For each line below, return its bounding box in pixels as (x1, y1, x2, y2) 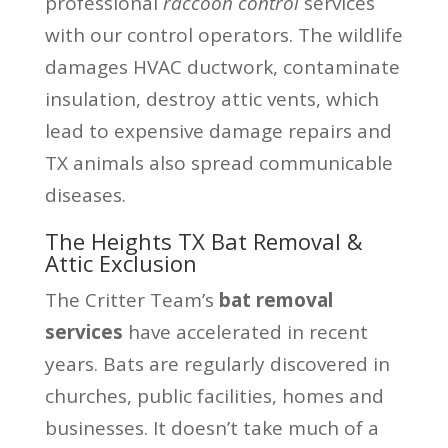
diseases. (44, 181, 126, 208)
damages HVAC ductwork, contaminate (44, 53, 400, 80)
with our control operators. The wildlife (44, 21, 403, 48)
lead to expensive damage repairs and (44, 117, 392, 144)
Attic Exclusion (44, 247, 197, 278)
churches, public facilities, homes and (44, 382, 384, 409)
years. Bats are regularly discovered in (44, 350, 390, 377)
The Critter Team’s (44, 286, 219, 313)
